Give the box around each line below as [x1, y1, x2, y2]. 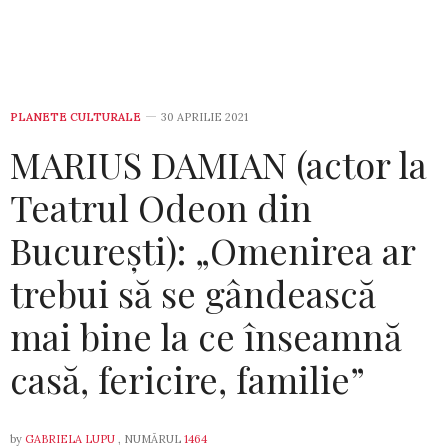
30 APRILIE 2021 [161, 110, 248, 125]
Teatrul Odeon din [10, 183, 312, 232]
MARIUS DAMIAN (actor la [10, 140, 427, 189]
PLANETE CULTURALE [10, 110, 141, 125]
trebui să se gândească [10, 269, 376, 318]
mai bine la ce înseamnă [10, 312, 402, 361]
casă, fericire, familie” [10, 355, 365, 404]
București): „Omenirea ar [10, 226, 415, 275]
